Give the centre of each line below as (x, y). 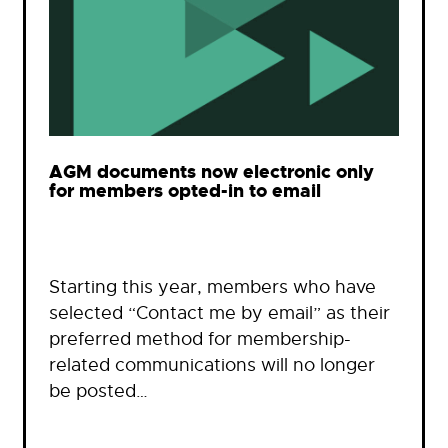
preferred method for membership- (200, 338)
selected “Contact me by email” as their (219, 312)
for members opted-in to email (185, 192)
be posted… (98, 390)
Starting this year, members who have (212, 286)
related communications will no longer (212, 364)
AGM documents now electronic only (211, 173)
